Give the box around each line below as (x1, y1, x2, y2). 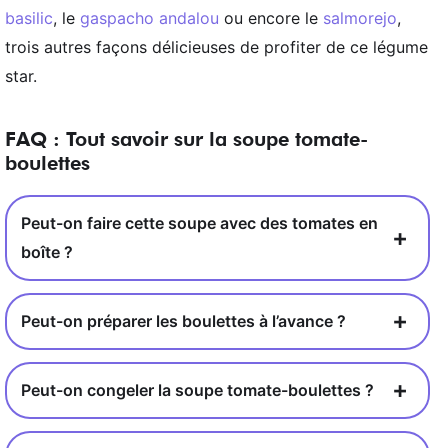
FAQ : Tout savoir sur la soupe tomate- (5, 126, 368, 151)
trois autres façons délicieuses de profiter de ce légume (5, 36, 428, 57)
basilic (5, 7, 53, 28)
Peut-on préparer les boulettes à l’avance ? (21, 310, 346, 331)
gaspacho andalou (80, 7, 219, 28)
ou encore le (219, 7, 323, 28)
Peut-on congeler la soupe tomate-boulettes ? (21, 379, 374, 400)
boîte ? (21, 241, 73, 262)
